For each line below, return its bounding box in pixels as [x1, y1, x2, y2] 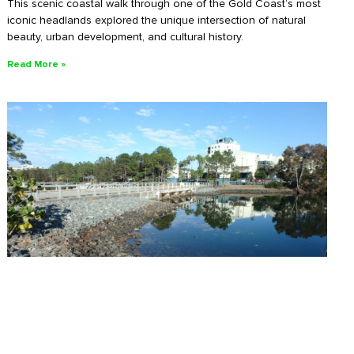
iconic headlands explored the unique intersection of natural [6, 13, 306, 27]
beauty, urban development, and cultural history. [6, 29, 243, 43]
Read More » [6, 58, 66, 70]
